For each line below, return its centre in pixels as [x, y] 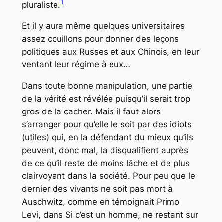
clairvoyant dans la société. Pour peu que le [108, 176]
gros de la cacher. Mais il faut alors [91, 111]
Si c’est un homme [101, 214]
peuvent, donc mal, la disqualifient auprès [105, 150]
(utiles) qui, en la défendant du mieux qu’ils [107, 137]
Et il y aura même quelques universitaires [103, 26]
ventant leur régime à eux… [76, 65]
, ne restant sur [168, 214]
